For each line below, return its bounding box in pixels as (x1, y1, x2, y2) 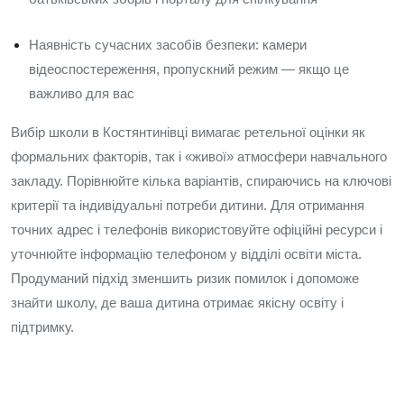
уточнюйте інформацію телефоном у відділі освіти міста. (11, 246, 362, 262)
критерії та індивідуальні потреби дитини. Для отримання (11, 197, 364, 213)
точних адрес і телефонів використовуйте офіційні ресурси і (11, 222, 382, 237)
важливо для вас (29, 86, 134, 101)
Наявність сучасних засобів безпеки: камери (29, 37, 307, 52)
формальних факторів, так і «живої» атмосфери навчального (11, 149, 387, 164)
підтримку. (11, 319, 74, 335)
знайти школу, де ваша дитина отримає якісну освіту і (11, 295, 344, 310)
